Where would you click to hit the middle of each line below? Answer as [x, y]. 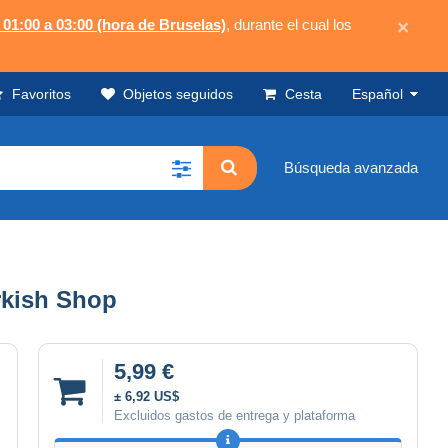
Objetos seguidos [178, 94]
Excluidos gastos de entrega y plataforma [234, 415]
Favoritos [41, 94]
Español [377, 94]
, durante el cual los [289, 24]
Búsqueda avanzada [351, 168]
